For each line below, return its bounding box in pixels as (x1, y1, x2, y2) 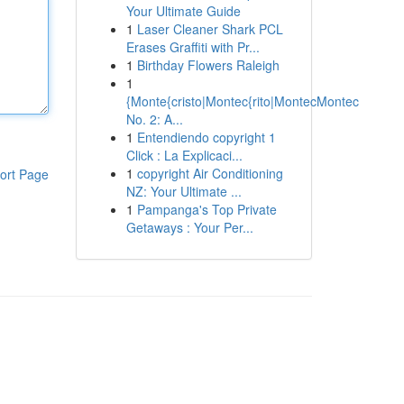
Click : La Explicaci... (125, 146, 243, 164)
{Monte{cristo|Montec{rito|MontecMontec (125, 92, 359, 110)
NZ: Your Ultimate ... (125, 182, 242, 200)
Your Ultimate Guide (125, 2, 241, 20)
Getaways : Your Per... (125, 218, 253, 236)
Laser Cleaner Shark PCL (136, 20, 283, 38)
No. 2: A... (125, 110, 183, 128)
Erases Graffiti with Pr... (125, 38, 260, 56)
